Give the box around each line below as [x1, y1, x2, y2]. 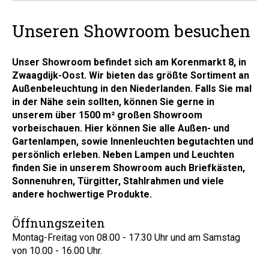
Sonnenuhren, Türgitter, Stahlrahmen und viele [12, 175, 224, 187]
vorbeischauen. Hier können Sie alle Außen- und [12, 122, 229, 134]
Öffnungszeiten [12, 215, 105, 231]
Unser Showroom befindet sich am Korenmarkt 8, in [12, 56, 246, 68]
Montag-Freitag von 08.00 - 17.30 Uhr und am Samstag [12, 232, 240, 243]
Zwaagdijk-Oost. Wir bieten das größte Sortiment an [12, 70, 249, 81]
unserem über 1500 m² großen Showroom [12, 109, 202, 121]
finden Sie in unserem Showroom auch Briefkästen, [12, 162, 245, 174]
